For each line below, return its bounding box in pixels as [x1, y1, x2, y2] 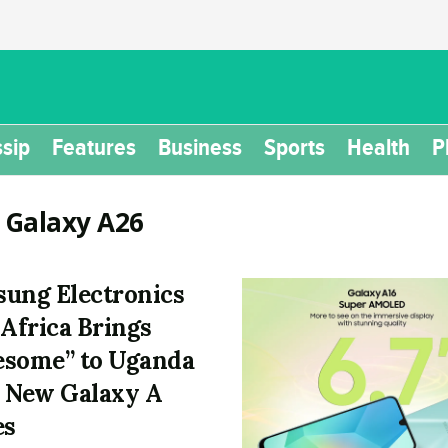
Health [347, 134, 410, 160]
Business [158, 134, 242, 160]
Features [52, 134, 136, 160]
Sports [264, 134, 325, 160]
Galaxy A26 [4, 204, 144, 240]
